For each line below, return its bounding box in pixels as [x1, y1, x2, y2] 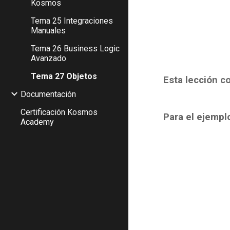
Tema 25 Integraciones [31, 15, 113, 26]
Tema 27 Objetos [31, 71, 97, 81]
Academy [21, 117, 54, 127]
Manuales [31, 25, 66, 35]
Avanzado [31, 53, 66, 63]
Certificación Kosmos [21, 107, 98, 117]
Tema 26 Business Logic [31, 43, 120, 53]
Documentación [21, 89, 76, 99]
